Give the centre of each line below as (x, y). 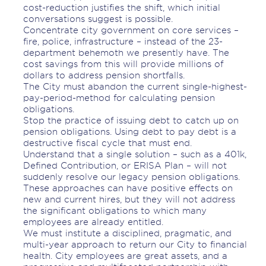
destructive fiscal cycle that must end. (107, 143)
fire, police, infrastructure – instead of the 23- (123, 42)
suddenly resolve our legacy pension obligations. (131, 177)
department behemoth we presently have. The (126, 53)
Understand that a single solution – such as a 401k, (134, 154)
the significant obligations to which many (115, 211)
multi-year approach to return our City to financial (135, 245)
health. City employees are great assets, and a (125, 256)
